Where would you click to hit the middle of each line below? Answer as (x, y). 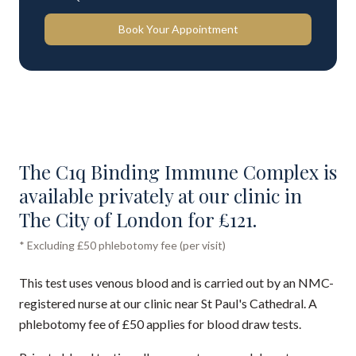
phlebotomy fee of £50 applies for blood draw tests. (160, 324)
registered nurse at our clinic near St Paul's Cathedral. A (168, 303)
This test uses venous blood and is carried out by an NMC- (176, 282)
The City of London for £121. (138, 219)
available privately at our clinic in (161, 195)
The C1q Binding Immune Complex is (178, 172)
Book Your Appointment (178, 29)
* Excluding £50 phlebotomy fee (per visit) (122, 245)
